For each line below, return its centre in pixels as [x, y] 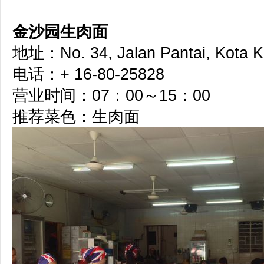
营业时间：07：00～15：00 [111, 95]
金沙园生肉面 [60, 32]
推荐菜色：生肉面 [76, 117]
